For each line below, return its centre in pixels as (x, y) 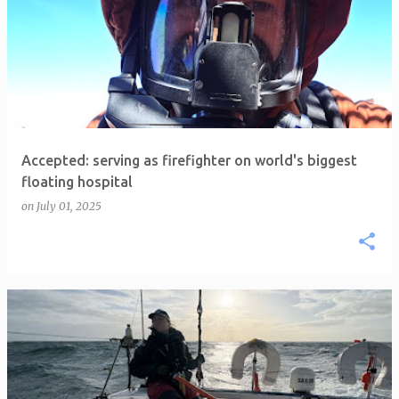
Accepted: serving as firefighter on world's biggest (189, 160)
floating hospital (77, 182)
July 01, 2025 (69, 206)
